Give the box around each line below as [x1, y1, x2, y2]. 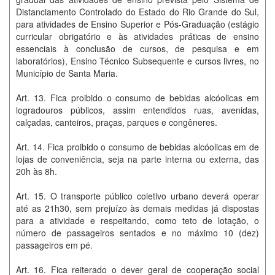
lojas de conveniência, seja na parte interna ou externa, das [16, 153, 259, 165]
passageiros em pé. [16, 239, 93, 251]
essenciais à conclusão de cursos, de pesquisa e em [16, 42, 259, 55]
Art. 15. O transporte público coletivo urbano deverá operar [16, 190, 259, 202]
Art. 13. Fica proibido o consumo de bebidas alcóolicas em [16, 91, 259, 104]
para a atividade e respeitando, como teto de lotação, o [16, 214, 259, 227]
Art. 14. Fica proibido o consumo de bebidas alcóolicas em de [16, 141, 259, 153]
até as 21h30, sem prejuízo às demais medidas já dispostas [16, 202, 259, 214]
